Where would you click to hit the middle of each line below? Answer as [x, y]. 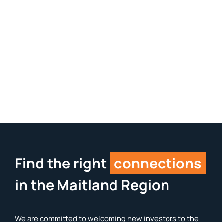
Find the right [62, 163]
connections [158, 163]
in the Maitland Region [92, 185]
